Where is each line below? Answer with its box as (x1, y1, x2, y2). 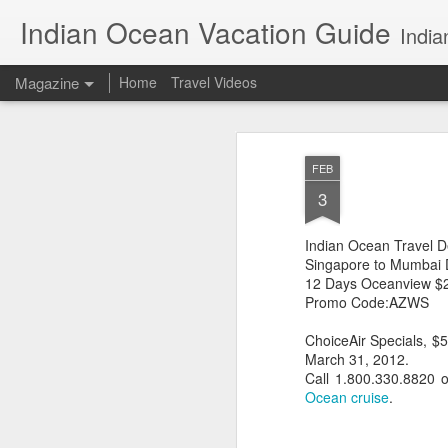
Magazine (15, 72, 79, 93)
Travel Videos (171, 72, 257, 92)
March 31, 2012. (305, 349, 409, 369)
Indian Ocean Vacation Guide (20, 12, 391, 52)
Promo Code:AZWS (305, 292, 429, 312)
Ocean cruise (305, 387, 389, 407)
